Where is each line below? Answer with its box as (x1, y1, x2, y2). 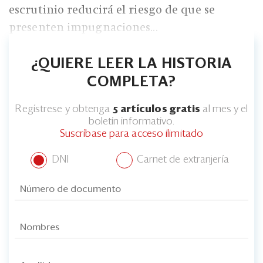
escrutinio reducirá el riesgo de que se (9, 3, 215, 16)
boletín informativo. (88, 116, 175, 127)
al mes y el (200, 104, 248, 114)
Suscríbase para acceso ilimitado (59, 129, 204, 139)
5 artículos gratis (112, 104, 201, 114)
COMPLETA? (87, 75, 176, 89)
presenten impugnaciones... (9, 21, 158, 34)
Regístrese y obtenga (15, 104, 113, 114)
